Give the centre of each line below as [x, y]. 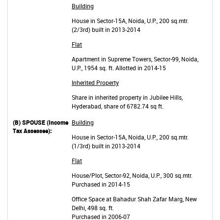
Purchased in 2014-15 [101, 184]
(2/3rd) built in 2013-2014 [106, 29]
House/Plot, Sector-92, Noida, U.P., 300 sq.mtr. [132, 175]
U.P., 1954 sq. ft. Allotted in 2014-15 [119, 68]
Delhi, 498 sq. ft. [93, 208]
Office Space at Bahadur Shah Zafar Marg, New [134, 199]
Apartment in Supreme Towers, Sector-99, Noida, [135, 59]
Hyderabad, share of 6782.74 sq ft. [118, 106]
